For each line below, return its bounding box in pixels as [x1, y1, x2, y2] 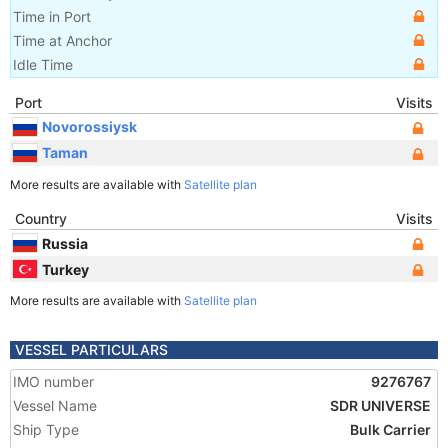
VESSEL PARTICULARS [15, 341, 168, 358]
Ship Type [13, 421, 79, 438]
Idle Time [13, 56, 73, 73]
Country [15, 210, 67, 227]
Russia [42, 234, 88, 252]
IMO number [13, 373, 94, 390]
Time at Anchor [13, 32, 112, 49]
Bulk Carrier [350, 421, 431, 438]
